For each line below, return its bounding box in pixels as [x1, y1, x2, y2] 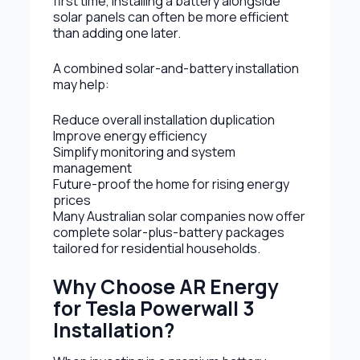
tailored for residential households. [52, 239, 260, 257]
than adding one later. [52, 23, 181, 42]
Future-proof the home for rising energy [52, 174, 289, 193]
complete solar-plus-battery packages [52, 223, 284, 241]
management [52, 158, 132, 177]
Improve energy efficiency [52, 126, 207, 145]
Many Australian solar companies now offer [52, 207, 305, 225]
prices [52, 190, 91, 209]
